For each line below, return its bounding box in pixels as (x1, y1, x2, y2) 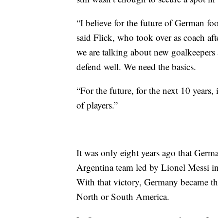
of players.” (76, 98, 118, 111)
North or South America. (76, 190, 169, 202)
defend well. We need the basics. (76, 60, 196, 73)
